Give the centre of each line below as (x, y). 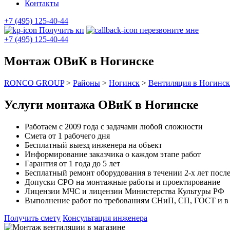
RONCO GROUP (34, 83)
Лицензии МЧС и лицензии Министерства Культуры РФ (124, 191)
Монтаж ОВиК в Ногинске (79, 61)
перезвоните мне (168, 30)
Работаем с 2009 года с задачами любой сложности (114, 126)
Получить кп (61, 30)
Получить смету (32, 218)
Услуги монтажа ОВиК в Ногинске (101, 104)
